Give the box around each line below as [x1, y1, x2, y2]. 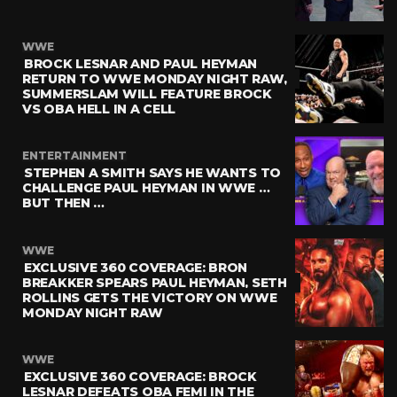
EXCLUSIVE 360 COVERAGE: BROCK [24, 369, 257, 385]
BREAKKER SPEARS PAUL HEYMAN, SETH [22, 274, 287, 291]
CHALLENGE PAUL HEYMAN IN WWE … [22, 180, 270, 196]
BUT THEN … [22, 195, 105, 211]
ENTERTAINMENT [22, 149, 127, 162]
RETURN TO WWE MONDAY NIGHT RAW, [22, 70, 287, 87]
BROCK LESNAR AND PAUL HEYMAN [24, 55, 258, 72]
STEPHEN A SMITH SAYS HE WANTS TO [24, 165, 282, 181]
